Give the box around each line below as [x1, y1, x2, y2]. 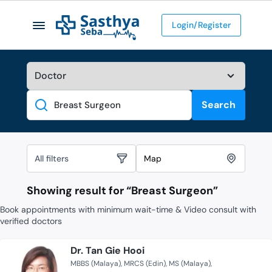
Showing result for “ [27, 183, 131, 199]
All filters [35, 152, 69, 164]
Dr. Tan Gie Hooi [70, 244, 144, 257]
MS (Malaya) [169, 259, 211, 269]
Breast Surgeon [131, 183, 213, 199]
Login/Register [171, 19, 231, 30]
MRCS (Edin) [124, 259, 166, 269]
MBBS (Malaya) [70, 259, 121, 269]
